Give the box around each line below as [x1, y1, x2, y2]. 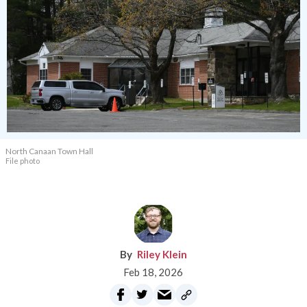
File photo [5, 156, 40, 165]
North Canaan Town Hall [5, 145, 93, 156]
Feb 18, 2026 [123, 265, 184, 278]
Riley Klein [136, 247, 187, 260]
